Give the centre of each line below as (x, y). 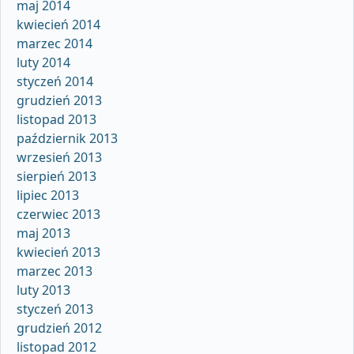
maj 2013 (43, 233)
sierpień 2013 (56, 176)
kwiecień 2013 (58, 252)
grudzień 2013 (59, 100)
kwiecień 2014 (58, 24)
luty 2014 (43, 62)
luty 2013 (43, 290)
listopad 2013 (56, 119)
